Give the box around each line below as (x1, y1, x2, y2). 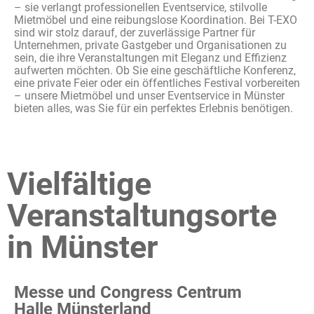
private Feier (34, 76, 100, 90)
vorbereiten (245, 76, 300, 90)
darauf (82, 26, 115, 39)
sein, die (14, 51, 57, 64)
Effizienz (245, 51, 287, 64)
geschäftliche (174, 64, 240, 77)
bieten (14, 102, 44, 115)
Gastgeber (121, 39, 172, 52)
